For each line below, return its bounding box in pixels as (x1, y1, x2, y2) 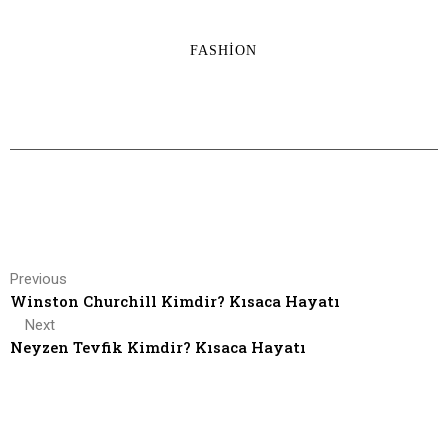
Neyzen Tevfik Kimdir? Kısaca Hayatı (10, 336, 306, 357)
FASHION (190, 42, 258, 58)
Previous (10, 269, 67, 288)
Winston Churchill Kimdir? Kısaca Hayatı (10, 290, 340, 311)
